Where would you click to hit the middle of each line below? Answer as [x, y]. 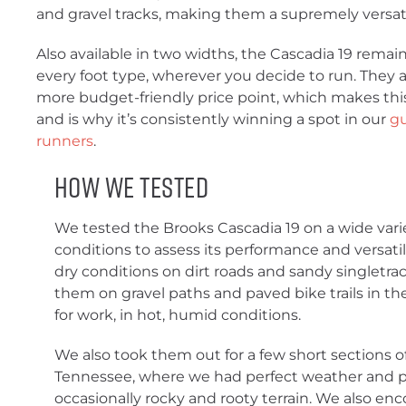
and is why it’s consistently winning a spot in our [211, 119]
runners [65, 141]
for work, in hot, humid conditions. [179, 315]
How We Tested [132, 187]
